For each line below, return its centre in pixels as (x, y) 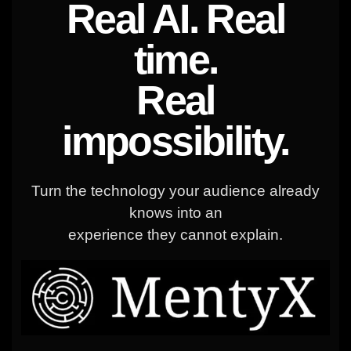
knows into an (175, 212)
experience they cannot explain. (175, 234)
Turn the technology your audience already (175, 190)
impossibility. (175, 141)
